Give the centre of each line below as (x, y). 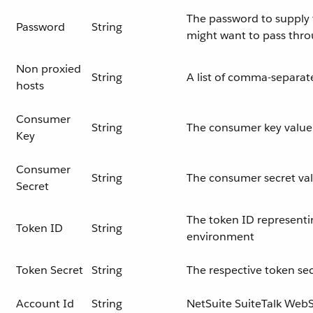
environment (220, 236)
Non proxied (49, 69)
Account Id (45, 304)
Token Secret (50, 270)
